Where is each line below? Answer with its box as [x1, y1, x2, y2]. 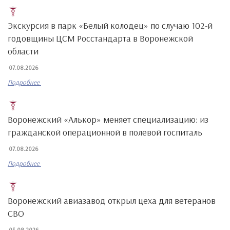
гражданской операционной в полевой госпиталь [8, 126, 202, 138]
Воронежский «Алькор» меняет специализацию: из [8, 113, 208, 125]
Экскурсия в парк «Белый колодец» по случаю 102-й [8, 20, 213, 31]
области [8, 45, 39, 57]
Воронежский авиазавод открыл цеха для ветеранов [8, 195, 216, 206]
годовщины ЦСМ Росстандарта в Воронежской [8, 32, 193, 44]
